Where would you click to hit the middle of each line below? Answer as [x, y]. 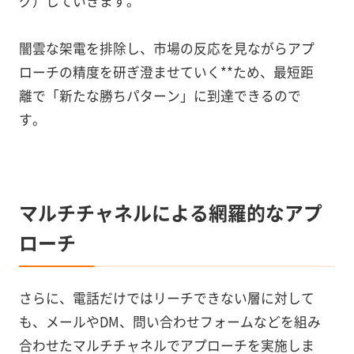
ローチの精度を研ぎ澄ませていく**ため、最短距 [166, 72]
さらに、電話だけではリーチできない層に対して [166, 298]
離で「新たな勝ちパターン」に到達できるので [160, 96]
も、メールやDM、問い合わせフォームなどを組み [169, 321]
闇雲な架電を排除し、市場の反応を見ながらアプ [166, 49]
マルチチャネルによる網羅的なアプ [170, 212]
